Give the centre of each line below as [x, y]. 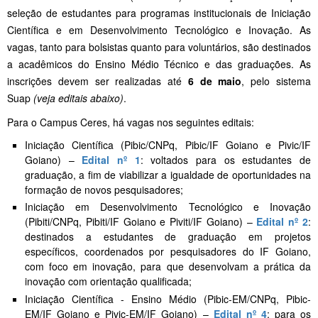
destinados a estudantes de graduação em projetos [168, 237]
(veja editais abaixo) [78, 98]
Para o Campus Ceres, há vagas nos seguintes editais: [131, 122]
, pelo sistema [276, 81]
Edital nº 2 [283, 222]
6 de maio [215, 81]
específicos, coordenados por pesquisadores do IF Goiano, [168, 252]
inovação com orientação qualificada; [108, 281]
